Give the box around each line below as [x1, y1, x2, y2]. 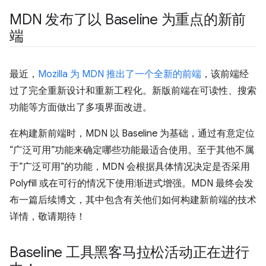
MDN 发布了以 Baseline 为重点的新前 [9, 11, 246, 28]
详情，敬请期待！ [9, 211, 85, 223]
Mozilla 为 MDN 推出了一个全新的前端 [38, 68, 201, 80]
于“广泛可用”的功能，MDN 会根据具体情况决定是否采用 [9, 161, 250, 173]
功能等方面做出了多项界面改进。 [9, 102, 152, 113]
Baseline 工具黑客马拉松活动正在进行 [9, 243, 249, 261]
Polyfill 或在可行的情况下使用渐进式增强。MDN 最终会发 [9, 178, 254, 189]
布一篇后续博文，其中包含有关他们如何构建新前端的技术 [9, 194, 256, 206]
